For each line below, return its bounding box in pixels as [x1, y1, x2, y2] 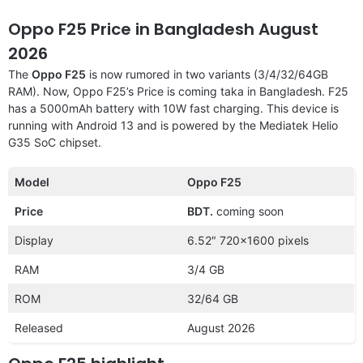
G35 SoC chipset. [8, 135, 101, 149]
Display [15, 233, 53, 247]
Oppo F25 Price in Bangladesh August [8, 17, 318, 41]
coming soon [213, 203, 284, 218]
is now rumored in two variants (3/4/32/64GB [86, 66, 328, 81]
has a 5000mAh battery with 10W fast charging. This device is [8, 100, 339, 115]
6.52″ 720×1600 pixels [187, 233, 309, 247]
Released [15, 320, 63, 335]
